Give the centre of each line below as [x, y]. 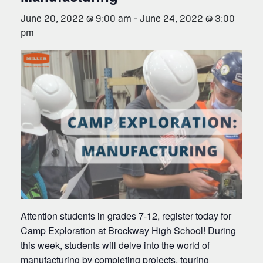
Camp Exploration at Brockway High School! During [128, 230]
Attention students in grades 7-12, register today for [126, 215]
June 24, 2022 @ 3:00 [187, 18]
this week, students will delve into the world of [115, 245]
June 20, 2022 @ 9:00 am [76, 18]
